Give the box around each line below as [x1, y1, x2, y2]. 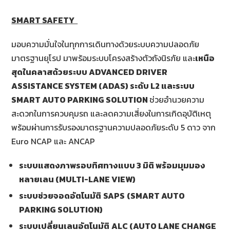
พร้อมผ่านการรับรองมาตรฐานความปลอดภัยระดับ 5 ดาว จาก [11, 121, 216, 133]
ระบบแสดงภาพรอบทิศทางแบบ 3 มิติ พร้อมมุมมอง [19, 159, 206, 171]
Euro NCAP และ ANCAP [11, 135, 95, 147]
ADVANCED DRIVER [89, 65, 168, 78]
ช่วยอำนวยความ [149, 93, 205, 106]
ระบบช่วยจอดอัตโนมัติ [19, 189, 102, 202]
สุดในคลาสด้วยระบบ [11, 65, 89, 78]
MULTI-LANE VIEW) [59, 172, 136, 185]
